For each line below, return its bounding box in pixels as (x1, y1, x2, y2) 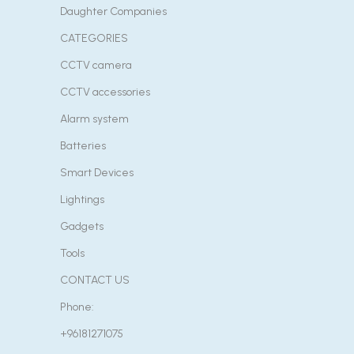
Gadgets (60, 220, 104, 233)
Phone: (60, 300, 94, 314)
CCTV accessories (60, 85, 150, 99)
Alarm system (60, 112, 129, 126)
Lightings (60, 193, 104, 206)
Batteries (60, 139, 106, 153)
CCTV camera (60, 58, 132, 72)
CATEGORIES (60, 32, 128, 45)
